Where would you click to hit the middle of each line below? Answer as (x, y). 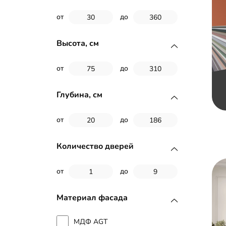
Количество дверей (95, 146)
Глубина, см (79, 95)
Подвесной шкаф (103, 7)
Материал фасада (92, 198)
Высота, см (78, 43)
